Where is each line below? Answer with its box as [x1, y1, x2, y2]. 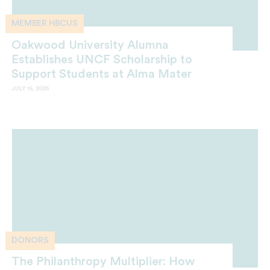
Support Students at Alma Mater [11, 67, 192, 80]
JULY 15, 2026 [11, 85, 49, 92]
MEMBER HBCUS [11, 19, 78, 28]
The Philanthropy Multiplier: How [11, 255, 195, 268]
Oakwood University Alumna [11, 39, 169, 51]
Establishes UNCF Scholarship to [11, 53, 192, 66]
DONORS [11, 236, 49, 245]
